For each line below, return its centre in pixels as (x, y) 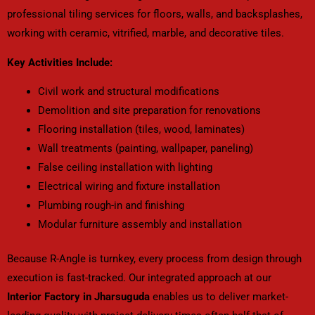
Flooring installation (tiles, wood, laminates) (141, 130)
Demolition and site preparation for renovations (149, 111)
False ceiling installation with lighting (125, 168)
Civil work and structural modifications (128, 92)
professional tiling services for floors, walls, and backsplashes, (155, 14)
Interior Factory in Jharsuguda (78, 297)
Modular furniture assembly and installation (140, 225)
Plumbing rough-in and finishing (111, 206)
